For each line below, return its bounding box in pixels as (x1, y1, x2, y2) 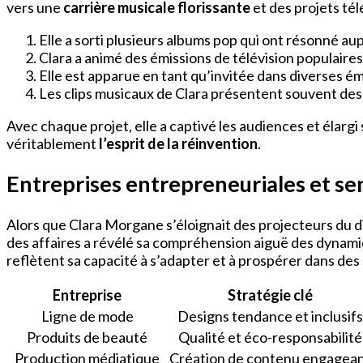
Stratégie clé (228, 285, 313, 304)
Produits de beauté (27, 327, 147, 346)
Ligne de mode (41, 306, 134, 325)
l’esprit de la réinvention (99, 135, 258, 153)
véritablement (6, 135, 99, 153)
